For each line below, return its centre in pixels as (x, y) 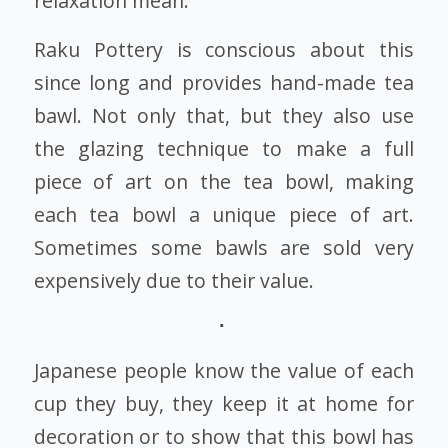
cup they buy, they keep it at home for (224, 404)
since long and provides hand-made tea (224, 83)
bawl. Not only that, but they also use (224, 116)
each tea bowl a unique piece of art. (224, 215)
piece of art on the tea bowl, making (224, 182)
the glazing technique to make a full (224, 149)
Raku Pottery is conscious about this (224, 50)
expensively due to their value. (173, 281)
